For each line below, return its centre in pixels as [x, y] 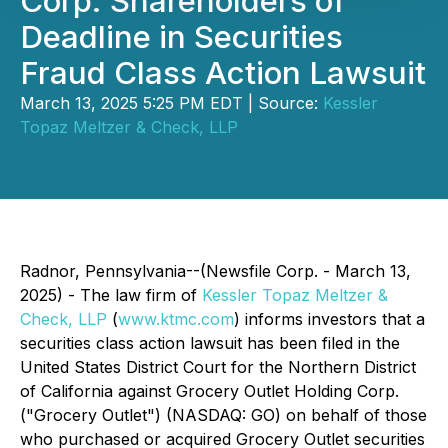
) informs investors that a [329, 319]
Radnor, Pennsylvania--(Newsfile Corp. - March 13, [215, 271]
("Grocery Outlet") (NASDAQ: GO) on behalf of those [223, 415]
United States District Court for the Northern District [218, 367]
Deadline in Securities [181, 37]
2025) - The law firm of [111, 295]
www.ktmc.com [176, 319]
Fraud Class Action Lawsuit [223, 73]
